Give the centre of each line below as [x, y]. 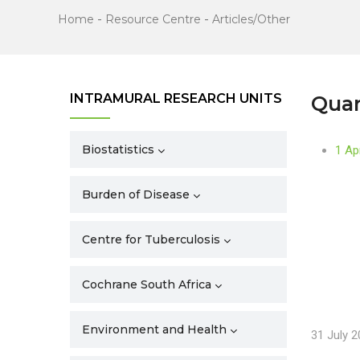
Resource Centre [153, 19]
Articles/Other [251, 19]
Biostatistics [118, 149]
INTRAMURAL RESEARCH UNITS [176, 98]
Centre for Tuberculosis [151, 239]
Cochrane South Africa [147, 284]
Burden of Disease [136, 194]
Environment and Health [154, 329]
